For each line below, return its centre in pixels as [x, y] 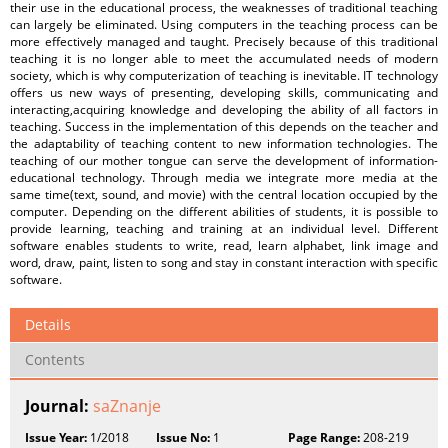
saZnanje [127, 406]
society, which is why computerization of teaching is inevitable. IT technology [224, 75]
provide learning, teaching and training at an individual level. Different [224, 228]
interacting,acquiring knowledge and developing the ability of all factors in [224, 109]
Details [48, 324]
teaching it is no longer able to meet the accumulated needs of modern [224, 58]
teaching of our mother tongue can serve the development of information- [224, 160]
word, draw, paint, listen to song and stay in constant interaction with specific [224, 262]
